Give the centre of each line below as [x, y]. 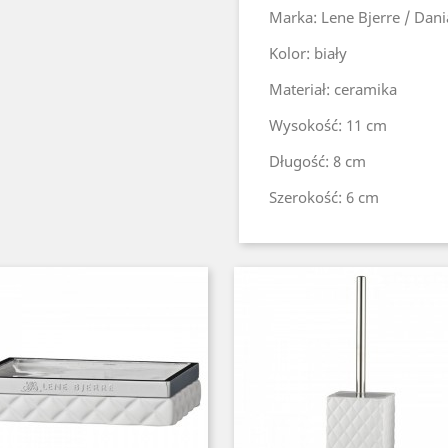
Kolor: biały [308, 53]
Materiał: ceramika [333, 89]
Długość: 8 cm [317, 161]
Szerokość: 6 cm [324, 197]
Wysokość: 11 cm [328, 125]
